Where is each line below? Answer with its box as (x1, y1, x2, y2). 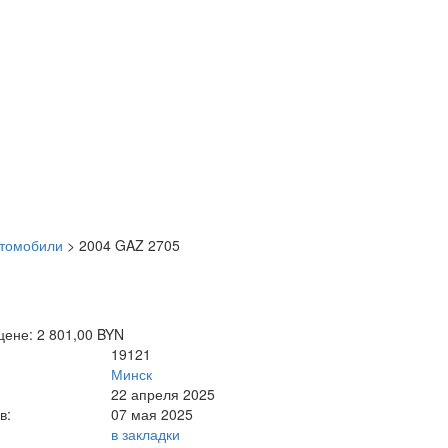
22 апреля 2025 (111, 383, 216, 404)
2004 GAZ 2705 (79, 234, 180, 255)
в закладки (111, 423, 181, 444)
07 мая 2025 (111, 403, 194, 424)
